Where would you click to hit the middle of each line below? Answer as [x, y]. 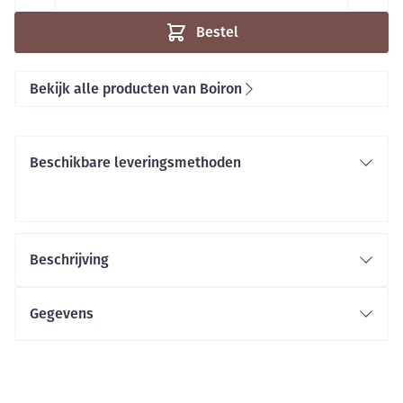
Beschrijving [69, 260]
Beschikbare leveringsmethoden [135, 162]
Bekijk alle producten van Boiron [136, 89]
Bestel [217, 32]
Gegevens [62, 313]
